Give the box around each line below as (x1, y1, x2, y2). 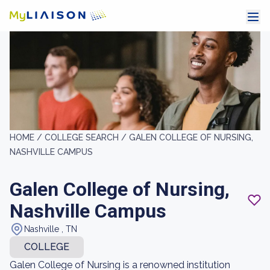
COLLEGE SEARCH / (45, 133, 129, 142)
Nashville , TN (24, 224, 77, 234)
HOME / (10, 133, 45, 142)
